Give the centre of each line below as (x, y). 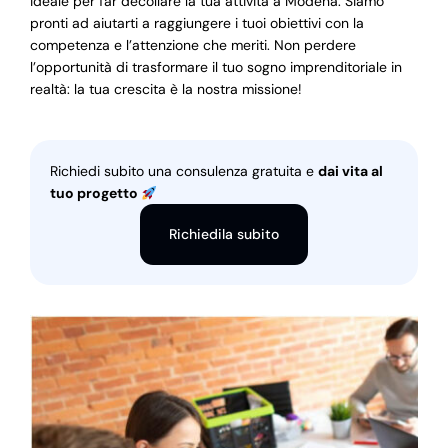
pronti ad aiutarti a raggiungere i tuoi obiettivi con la (196, 23)
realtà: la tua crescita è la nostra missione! (165, 89)
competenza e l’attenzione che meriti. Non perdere (192, 45)
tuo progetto (95, 193)
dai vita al (350, 171)
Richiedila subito (224, 234)
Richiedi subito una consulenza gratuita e (183, 171)
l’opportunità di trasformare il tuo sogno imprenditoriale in (215, 67)
